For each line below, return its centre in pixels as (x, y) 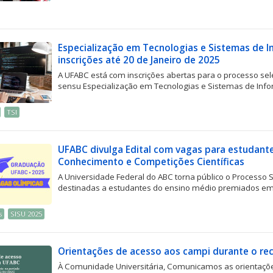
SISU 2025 (27, 214)
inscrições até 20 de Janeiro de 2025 (139, 60)
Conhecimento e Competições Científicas (151, 162)
